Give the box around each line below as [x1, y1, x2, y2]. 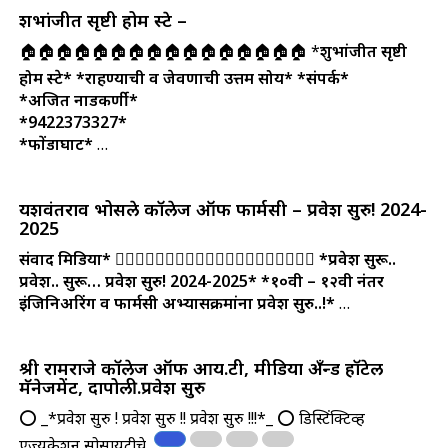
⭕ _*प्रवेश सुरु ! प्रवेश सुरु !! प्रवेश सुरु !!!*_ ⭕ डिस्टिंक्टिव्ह [18, 406, 365, 429]
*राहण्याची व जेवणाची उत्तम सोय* [75, 66, 293, 89]
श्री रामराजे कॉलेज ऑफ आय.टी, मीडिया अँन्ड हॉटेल [18, 355, 383, 380]
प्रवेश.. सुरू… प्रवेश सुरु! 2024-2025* [18, 269, 257, 292]
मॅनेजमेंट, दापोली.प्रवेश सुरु [18, 374, 205, 399]
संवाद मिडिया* [18, 247, 111, 270]
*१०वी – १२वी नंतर [260, 269, 384, 292]
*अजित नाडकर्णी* [18, 88, 138, 111]
